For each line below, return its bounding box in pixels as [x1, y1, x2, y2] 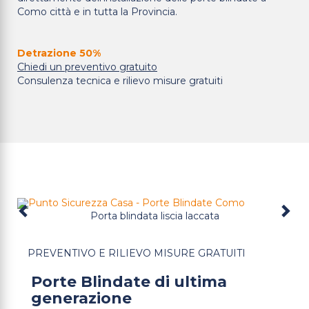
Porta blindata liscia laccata [90, 210, 219, 222]
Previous [3, 210, 63, 228]
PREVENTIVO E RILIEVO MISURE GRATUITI [28, 247, 246, 259]
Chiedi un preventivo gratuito [17, 61, 157, 73]
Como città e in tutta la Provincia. [17, 6, 177, 18]
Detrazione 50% [17, 47, 101, 59]
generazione [31, 289, 132, 308]
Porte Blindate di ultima [31, 272, 227, 291]
